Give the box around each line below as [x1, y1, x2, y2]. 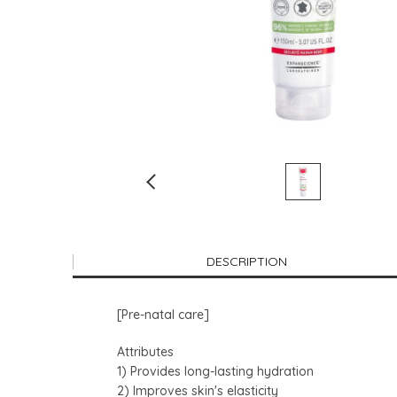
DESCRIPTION [206, 253, 288, 270]
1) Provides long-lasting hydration [117, 363, 314, 380]
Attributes [117, 344, 174, 361]
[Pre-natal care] [117, 307, 209, 323]
